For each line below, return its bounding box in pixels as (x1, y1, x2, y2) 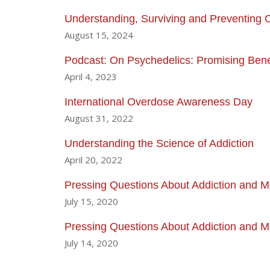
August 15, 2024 (64, 28, 133, 41)
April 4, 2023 (64, 70, 117, 83)
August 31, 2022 (64, 111, 133, 124)
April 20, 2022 (64, 153, 122, 166)
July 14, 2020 (64, 236, 118, 249)
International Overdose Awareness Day (64, 95, 253, 108)
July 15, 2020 (64, 195, 118, 207)
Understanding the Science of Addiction (64, 137, 254, 149)
